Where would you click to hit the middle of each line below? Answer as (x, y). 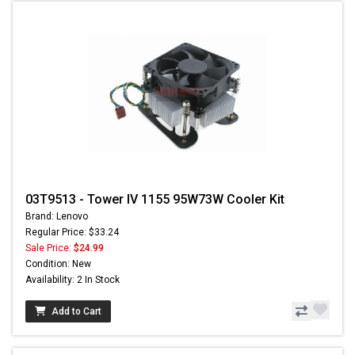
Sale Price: (50, 248)
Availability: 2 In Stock (73, 279)
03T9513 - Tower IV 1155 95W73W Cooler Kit (155, 199)
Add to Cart (76, 311)
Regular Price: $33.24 (72, 232)
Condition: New (58, 263)
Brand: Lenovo (57, 216)
